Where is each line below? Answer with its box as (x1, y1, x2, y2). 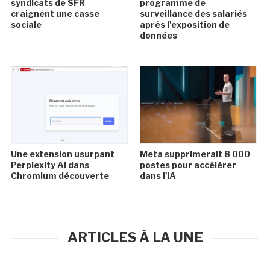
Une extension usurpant (11, 149, 115, 160)
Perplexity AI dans (11, 160, 90, 171)
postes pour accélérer (139, 160, 236, 171)
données (139, 30, 177, 41)
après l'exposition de (139, 19, 230, 30)
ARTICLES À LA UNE (67, 230, 203, 246)
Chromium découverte (11, 171, 110, 181)
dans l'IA (139, 171, 176, 181)
